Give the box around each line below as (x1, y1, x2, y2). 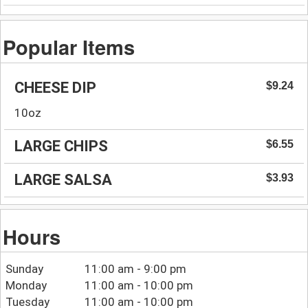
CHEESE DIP (14, 78, 96, 96)
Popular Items (3, 32, 135, 61)
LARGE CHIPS (14, 137, 108, 155)
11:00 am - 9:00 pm (85, 262, 187, 276)
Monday (5, 278, 47, 293)
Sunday (5, 262, 43, 276)
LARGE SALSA (14, 170, 112, 188)
